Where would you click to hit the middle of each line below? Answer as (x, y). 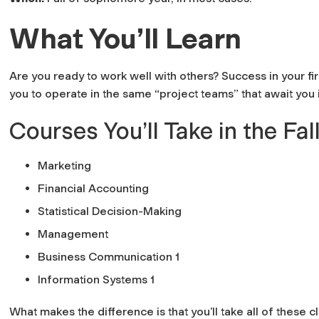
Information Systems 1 (96, 279)
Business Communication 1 (109, 256)
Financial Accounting (93, 188)
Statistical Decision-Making (110, 211)
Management (73, 234)
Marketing (64, 165)
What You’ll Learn (126, 38)
